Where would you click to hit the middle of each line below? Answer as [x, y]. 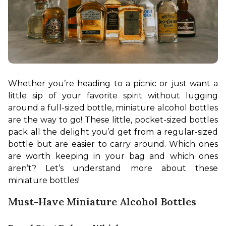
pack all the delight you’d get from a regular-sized [113, 132]
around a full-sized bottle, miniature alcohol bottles [113, 107]
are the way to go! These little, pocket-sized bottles [113, 120]
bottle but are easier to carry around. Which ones [113, 144]
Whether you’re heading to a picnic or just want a [113, 83]
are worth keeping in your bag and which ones [113, 156]
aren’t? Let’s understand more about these [113, 168]
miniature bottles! [44, 180]
